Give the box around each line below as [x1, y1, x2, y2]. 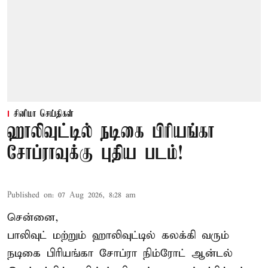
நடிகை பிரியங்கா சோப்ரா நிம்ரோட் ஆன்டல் [7, 246, 233, 261]
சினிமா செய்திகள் [14, 109, 74, 120]
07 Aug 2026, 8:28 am [58, 190, 136, 201]
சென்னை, [7, 211, 59, 225]
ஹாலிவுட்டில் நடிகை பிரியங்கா [7, 122, 215, 144]
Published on [7, 190, 52, 201]
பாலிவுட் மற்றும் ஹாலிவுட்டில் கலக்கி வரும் [7, 229, 229, 243]
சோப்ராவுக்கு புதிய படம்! [7, 144, 183, 165]
